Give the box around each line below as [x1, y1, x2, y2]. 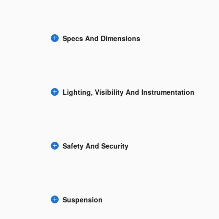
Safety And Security [63, 140, 129, 151]
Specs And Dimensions [63, 33, 140, 43]
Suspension [63, 194, 103, 204]
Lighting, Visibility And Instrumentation [63, 87, 195, 97]
